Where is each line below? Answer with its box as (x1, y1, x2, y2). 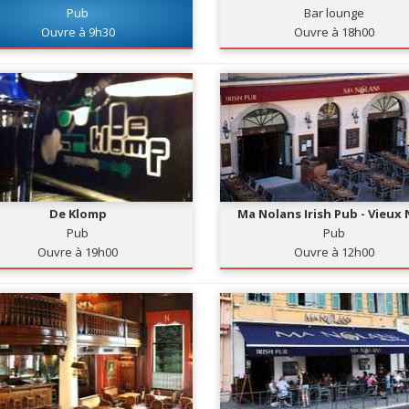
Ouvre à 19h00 (37, 244, 119, 260)
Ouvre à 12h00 (294, 244, 375, 260)
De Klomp (48, 205, 107, 222)
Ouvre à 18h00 (294, 24, 375, 40)
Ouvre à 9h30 (40, 24, 115, 40)
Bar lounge (304, 5, 365, 21)
